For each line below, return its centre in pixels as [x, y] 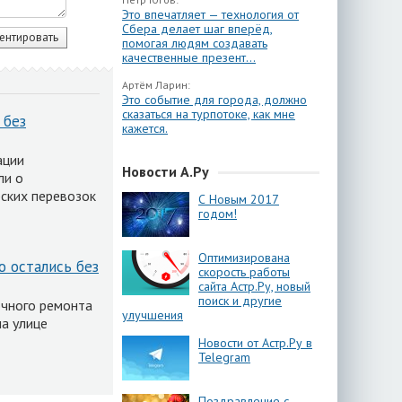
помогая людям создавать [195, 43]
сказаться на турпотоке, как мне [209, 114]
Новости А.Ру [166, 171]
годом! [218, 214]
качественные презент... [189, 57]
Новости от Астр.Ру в [255, 343]
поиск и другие [240, 301]
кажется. [145, 128]
